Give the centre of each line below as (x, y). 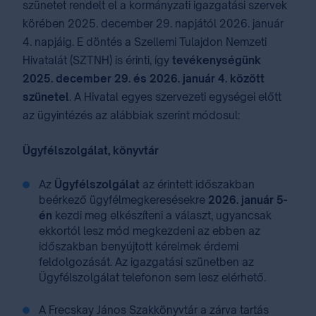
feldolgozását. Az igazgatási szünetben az (146, 262)
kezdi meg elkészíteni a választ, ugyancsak (162, 215)
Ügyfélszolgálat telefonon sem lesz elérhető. (157, 278)
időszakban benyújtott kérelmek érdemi (139, 247)
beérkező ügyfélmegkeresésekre (123, 200)
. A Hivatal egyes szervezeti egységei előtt (175, 97)
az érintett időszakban (199, 184)
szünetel (46, 97)
